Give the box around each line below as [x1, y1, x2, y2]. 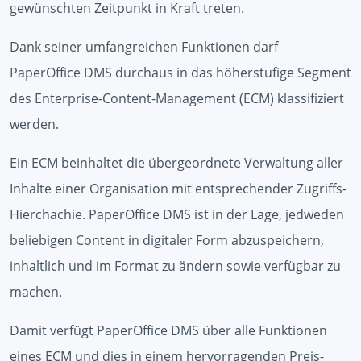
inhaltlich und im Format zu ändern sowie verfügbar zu [10, 256, 341, 275]
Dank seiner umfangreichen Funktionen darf [10, 37, 278, 56]
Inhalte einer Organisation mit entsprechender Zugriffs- [10, 179, 346, 197]
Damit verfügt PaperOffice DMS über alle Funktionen [10, 321, 327, 339]
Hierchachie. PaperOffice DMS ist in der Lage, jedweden [10, 205, 344, 223]
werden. [10, 114, 59, 133]
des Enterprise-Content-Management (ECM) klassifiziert [10, 89, 344, 107]
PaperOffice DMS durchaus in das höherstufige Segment [10, 63, 351, 81]
